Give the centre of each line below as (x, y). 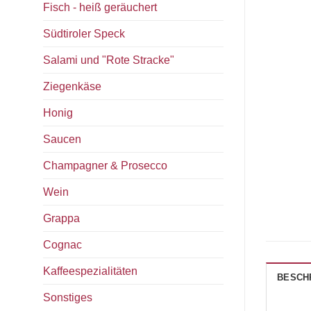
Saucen (62, 139)
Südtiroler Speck (84, 33)
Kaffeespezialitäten (90, 271)
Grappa (61, 218)
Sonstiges (68, 297)
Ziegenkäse (72, 86)
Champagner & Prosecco (105, 165)
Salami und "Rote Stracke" (109, 60)
